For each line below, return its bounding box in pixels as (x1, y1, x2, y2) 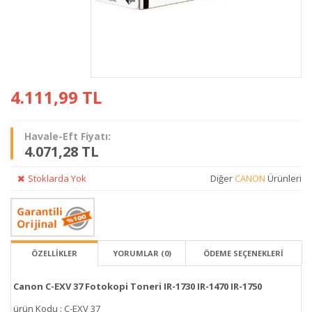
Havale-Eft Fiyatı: (24, 129, 111, 143)
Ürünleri (265, 171, 302, 185)
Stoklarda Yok (28, 171, 86, 185)
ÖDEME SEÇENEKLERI (203, 247, 284, 258)
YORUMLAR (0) (112, 247, 171, 258)
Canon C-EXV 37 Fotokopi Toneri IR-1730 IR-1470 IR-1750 (13, 279, 262, 292)
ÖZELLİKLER (31, 247, 78, 258)
